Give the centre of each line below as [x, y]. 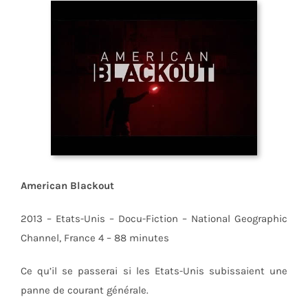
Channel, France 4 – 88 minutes [95, 238]
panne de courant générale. [84, 290]
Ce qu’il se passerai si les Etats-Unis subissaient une [154, 271]
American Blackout [67, 186]
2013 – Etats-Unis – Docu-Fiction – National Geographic [154, 219]
